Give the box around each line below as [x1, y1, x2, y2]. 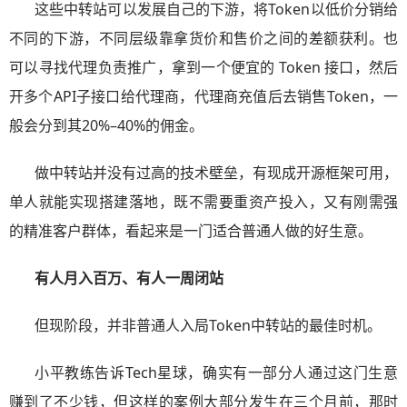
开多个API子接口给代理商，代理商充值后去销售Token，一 [9, 86, 398, 106]
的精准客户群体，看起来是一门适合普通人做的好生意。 [9, 221, 372, 241]
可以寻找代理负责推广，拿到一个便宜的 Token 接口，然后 [9, 57, 398, 77]
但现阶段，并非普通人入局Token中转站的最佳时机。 [35, 315, 382, 335]
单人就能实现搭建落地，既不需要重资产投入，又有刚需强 [9, 192, 398, 212]
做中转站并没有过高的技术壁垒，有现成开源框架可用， [35, 163, 398, 183]
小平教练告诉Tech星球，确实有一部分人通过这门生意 [35, 362, 398, 382]
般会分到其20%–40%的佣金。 [9, 115, 203, 135]
